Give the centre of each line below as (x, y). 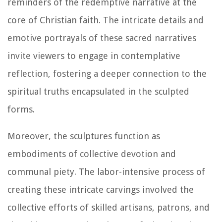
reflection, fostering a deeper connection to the (107, 74)
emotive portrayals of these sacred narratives (102, 38)
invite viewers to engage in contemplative (94, 56)
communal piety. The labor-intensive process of (106, 172)
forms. (21, 110)
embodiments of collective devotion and (92, 154)
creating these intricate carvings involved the (101, 190)
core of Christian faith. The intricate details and (106, 20)
